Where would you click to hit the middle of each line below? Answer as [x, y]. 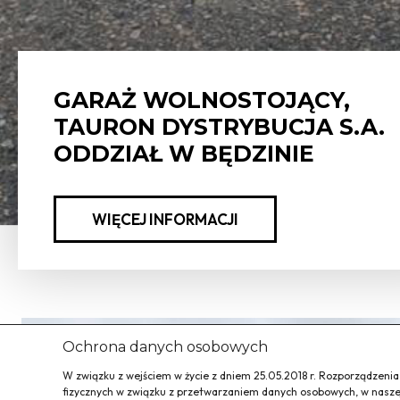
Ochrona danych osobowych [165, 347]
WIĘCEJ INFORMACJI [165, 220]
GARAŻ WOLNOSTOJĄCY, [202, 100]
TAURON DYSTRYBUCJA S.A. [219, 127]
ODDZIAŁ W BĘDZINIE [184, 154]
